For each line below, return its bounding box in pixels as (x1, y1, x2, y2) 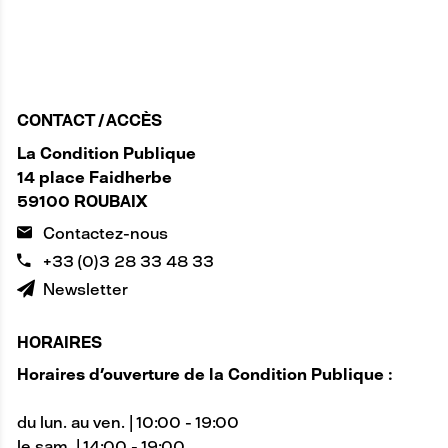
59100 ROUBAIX (16, 191, 147, 211)
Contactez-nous (43, 223, 169, 243)
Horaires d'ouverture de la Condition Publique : (16, 365, 392, 385)
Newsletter (43, 279, 129, 299)
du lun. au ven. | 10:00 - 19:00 (16, 413, 239, 433)
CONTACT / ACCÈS (16, 111, 162, 131)
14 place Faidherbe (16, 167, 172, 187)
